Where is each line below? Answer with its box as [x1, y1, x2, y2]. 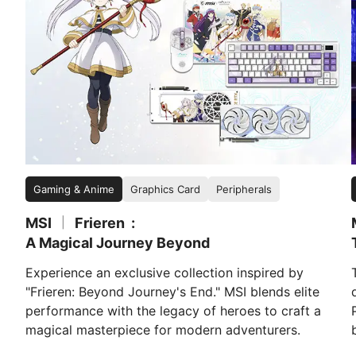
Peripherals [216, 183, 272, 196]
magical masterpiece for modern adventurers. [25, 322, 300, 339]
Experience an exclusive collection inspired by [25, 265, 304, 281]
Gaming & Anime [33, 183, 114, 196]
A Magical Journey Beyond [25, 234, 210, 252]
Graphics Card [130, 183, 200, 196]
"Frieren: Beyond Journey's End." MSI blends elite [25, 284, 319, 300]
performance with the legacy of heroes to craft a [25, 303, 321, 319]
